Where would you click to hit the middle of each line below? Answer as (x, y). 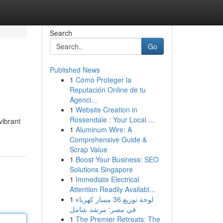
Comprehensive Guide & (108, 139)
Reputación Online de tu (108, 90)
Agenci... (83, 100)
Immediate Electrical (107, 179)
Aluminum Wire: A (104, 129)
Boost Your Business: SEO (117, 159)
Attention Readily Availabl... (112, 189)
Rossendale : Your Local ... (112, 119)
